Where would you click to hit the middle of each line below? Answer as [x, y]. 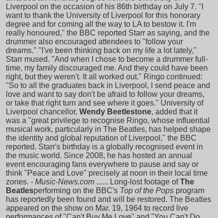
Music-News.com [65, 182]
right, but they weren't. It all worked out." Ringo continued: [104, 76]
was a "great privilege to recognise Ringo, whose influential [108, 120]
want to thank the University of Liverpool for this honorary [103, 15]
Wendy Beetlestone [115, 111]
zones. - [19, 182]
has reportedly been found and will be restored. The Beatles [109, 199]
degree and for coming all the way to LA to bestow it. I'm [101, 24]
